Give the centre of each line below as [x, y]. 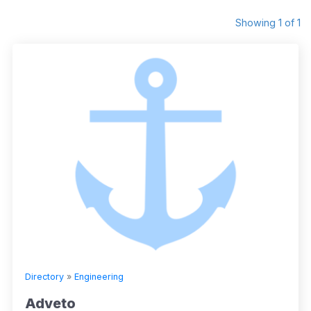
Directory [44, 277]
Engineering [99, 277]
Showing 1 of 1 [268, 23]
